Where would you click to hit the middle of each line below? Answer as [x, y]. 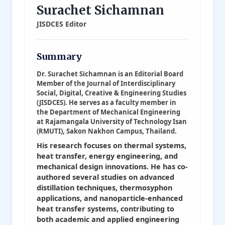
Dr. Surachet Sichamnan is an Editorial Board [110, 74]
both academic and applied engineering [108, 219]
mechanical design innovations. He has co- [112, 166]
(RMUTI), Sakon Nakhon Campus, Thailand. [107, 131]
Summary [59, 56]
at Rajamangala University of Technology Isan [112, 121]
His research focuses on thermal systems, [111, 145]
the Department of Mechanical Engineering [108, 112]
